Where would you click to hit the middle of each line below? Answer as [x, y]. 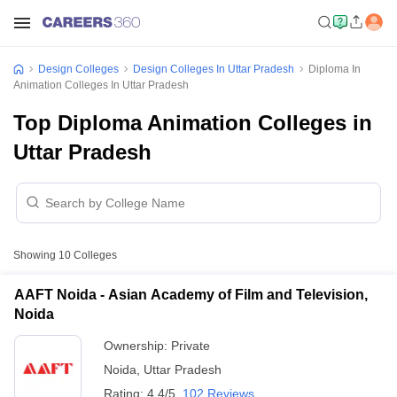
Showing [36, 255]
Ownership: [137, 346]
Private [191, 346]
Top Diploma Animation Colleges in [193, 123]
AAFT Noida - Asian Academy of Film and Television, [191, 295]
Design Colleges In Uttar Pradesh [214, 69]
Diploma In [335, 69]
